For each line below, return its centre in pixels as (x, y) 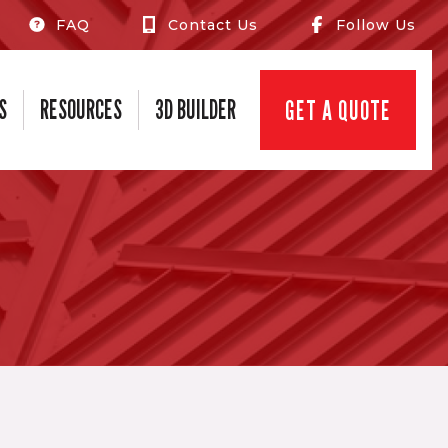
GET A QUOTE (338, 110)
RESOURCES (81, 109)
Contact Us (213, 24)
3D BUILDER (195, 109)
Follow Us (376, 24)
